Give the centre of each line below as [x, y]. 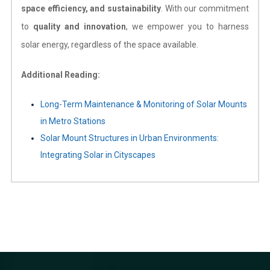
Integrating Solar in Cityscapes [98, 155]
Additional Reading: [60, 74]
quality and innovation [79, 26]
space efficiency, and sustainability [91, 8]
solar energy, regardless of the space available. [109, 44]
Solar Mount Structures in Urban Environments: [129, 138]
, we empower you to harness [187, 26]
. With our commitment [205, 8]
